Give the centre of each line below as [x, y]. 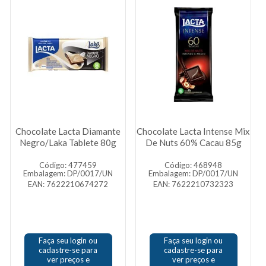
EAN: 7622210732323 [193, 184]
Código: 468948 [193, 165]
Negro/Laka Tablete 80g [68, 142]
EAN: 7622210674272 [68, 184]
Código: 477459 [68, 165]
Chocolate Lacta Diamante [68, 131]
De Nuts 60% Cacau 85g [193, 142]
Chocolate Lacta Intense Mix [193, 131]
